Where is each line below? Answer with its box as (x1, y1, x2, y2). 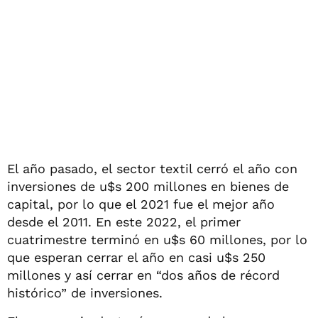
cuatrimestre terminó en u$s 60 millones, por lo (7, 231, 307, 247)
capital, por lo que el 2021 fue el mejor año (7, 196, 275, 212)
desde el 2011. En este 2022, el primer (7, 214, 241, 229)
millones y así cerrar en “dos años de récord (7, 267, 280, 283)
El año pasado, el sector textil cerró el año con (7, 160, 297, 176)
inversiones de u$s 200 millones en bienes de (7, 178, 289, 194)
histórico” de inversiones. (7, 285, 163, 300)
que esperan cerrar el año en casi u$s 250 (7, 249, 265, 265)
